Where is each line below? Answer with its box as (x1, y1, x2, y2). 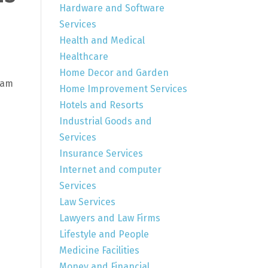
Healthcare (59, 50, 108, 62)
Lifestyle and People (59, 228, 149, 240)
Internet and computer (59, 163, 162, 175)
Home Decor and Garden (59, 66, 169, 78)
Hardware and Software (59, 2, 165, 14)
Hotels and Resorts (59, 99, 144, 111)
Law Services (59, 196, 115, 208)
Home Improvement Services (59, 83, 187, 95)
